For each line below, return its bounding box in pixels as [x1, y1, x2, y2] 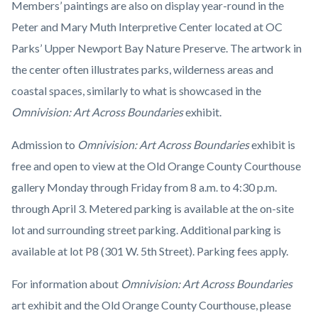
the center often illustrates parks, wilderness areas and [11, 62, 273, 76]
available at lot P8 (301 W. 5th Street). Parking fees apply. [11, 243, 288, 258]
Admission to [11, 137, 77, 151]
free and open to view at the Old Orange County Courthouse [11, 158, 301, 172]
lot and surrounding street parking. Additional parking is [11, 222, 281, 236]
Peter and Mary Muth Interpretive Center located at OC [11, 19, 283, 33]
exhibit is [249, 137, 295, 151]
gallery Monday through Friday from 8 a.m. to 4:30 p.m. [11, 180, 277, 194]
